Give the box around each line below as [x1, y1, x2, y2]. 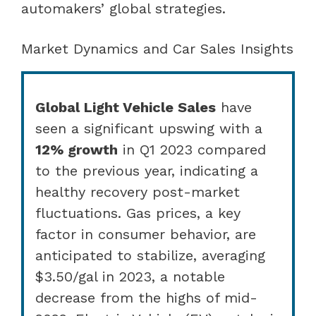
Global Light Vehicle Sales [35, 98, 216, 116]
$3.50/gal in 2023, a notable [35, 267, 225, 285]
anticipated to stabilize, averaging [35, 246, 265, 264]
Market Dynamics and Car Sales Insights [21, 39, 293, 57]
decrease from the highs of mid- [35, 288, 257, 306]
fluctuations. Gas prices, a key [35, 204, 241, 221]
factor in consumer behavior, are [35, 225, 256, 243]
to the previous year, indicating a [35, 162, 258, 179]
